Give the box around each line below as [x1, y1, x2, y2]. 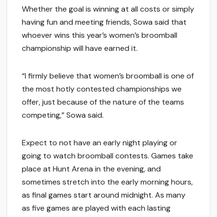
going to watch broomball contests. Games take [22, 151, 193, 161]
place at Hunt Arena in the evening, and [22, 164, 161, 174]
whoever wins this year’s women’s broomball [22, 30, 177, 41]
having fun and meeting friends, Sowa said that [22, 17, 186, 28]
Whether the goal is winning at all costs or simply [22, 4, 194, 15]
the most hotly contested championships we [22, 84, 182, 94]
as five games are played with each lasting [22, 203, 170, 214]
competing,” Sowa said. [22, 110, 104, 121]
